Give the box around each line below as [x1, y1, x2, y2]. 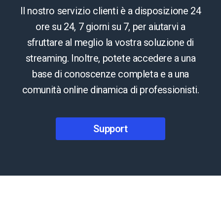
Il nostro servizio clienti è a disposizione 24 [20, 4, 201, 17]
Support [93, 122, 128, 135]
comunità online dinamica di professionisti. [22, 83, 199, 96]
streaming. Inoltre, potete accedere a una [25, 52, 196, 64]
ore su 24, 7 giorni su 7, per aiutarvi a [35, 20, 185, 33]
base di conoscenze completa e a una [32, 68, 189, 80]
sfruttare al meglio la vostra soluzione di [27, 36, 194, 48]
